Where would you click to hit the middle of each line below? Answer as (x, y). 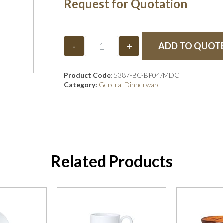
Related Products (111, 161)
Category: (81, 84)
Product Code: (89, 75)
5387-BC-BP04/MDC (147, 75)
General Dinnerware (130, 84)
